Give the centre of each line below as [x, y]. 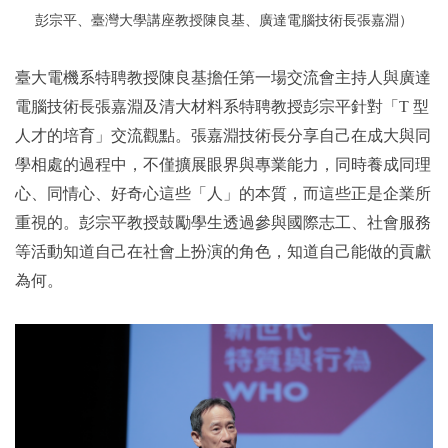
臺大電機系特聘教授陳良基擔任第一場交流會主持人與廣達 [223, 77]
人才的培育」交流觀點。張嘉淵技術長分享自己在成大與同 [223, 135]
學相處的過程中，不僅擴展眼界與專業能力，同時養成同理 [223, 164]
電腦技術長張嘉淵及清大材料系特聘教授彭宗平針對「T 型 [222, 106]
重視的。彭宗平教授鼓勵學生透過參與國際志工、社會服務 [223, 222]
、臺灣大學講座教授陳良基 [161, 19]
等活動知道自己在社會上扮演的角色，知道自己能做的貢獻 [223, 251]
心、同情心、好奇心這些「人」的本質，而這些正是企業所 [223, 193]
